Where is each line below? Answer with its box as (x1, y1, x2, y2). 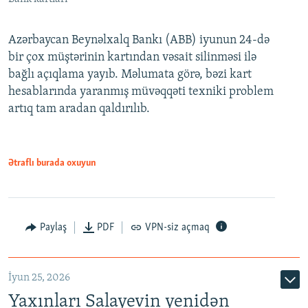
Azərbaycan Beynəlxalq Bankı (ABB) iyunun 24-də (8, 33, 269, 47)
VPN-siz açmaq (144, 221, 210, 233)
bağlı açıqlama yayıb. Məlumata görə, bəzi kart (8, 67, 252, 81)
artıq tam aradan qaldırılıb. (8, 102, 150, 115)
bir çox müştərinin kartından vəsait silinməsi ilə (8, 50, 256, 64)
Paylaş (39, 221, 67, 233)
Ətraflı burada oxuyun (8, 157, 96, 168)
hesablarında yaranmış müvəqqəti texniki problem (8, 85, 274, 98)
